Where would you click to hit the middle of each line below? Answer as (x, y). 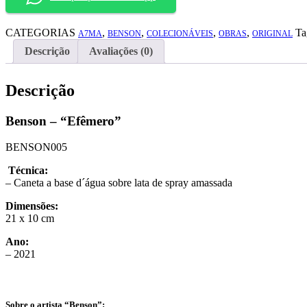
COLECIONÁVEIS (180, 33)
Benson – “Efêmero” (63, 121)
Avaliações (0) (121, 51)
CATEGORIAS (40, 32)
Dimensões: (32, 206)
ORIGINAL (272, 33)
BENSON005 (36, 147)
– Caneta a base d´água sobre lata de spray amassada (119, 183)
